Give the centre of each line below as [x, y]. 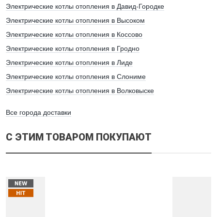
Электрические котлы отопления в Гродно [73, 49]
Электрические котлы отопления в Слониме [76, 77]
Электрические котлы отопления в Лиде [69, 63]
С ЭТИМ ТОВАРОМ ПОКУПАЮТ [79, 137]
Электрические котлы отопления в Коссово [74, 35]
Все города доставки [39, 113]
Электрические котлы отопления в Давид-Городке [85, 7]
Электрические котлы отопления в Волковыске [80, 91]
